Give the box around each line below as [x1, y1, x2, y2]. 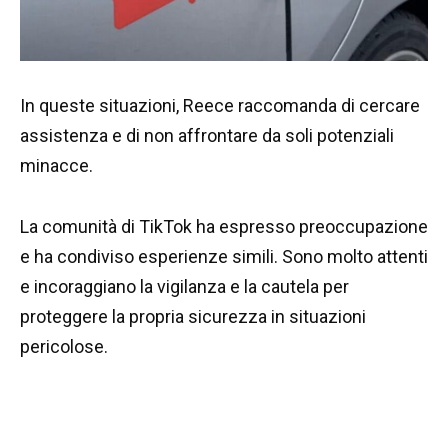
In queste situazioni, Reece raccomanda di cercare [20, 95, 420, 117]
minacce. [20, 155, 93, 177]
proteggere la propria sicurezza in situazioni [20, 305, 366, 327]
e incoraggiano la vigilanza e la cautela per [20, 275, 349, 297]
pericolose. [20, 335, 108, 357]
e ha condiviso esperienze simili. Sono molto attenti [20, 245, 428, 267]
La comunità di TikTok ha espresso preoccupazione [20, 215, 428, 237]
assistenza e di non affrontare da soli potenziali [20, 125, 394, 147]
